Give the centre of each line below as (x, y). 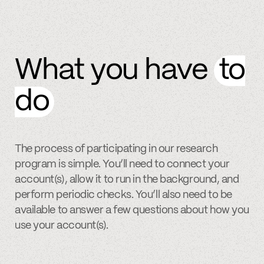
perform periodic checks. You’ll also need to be (123, 195)
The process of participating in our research (116, 149)
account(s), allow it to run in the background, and (127, 180)
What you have (114, 71)
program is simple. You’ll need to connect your (122, 165)
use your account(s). (62, 226)
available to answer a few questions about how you (132, 211)
